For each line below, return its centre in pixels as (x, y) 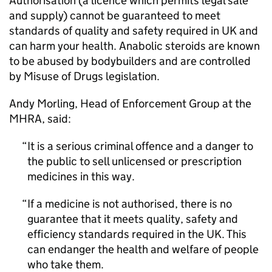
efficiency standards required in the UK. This (137, 234)
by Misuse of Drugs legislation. (84, 76)
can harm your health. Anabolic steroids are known (134, 46)
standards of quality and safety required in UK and (134, 31)
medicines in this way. (81, 176)
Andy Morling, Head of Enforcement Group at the (130, 104)
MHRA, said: (40, 119)
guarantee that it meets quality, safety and (133, 219)
